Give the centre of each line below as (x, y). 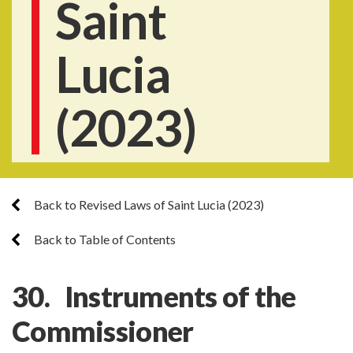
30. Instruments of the (154, 296)
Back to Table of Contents (104, 239)
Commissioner (103, 331)
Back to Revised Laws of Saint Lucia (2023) (148, 204)
